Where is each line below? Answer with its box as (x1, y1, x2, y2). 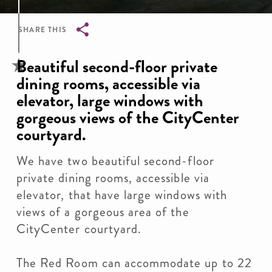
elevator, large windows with (16, 89, 203, 113)
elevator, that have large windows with (16, 186, 227, 204)
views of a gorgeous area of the (16, 203, 189, 221)
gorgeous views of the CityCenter (16, 106, 239, 130)
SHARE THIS (18, 24, 67, 35)
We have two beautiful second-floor (16, 152, 214, 170)
